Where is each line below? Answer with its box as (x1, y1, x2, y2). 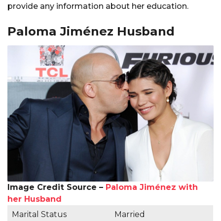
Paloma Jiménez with (106, 182, 198, 192)
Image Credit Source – (7, 182, 106, 192)
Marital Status (12, 209, 67, 219)
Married (114, 209, 145, 219)
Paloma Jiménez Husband (7, 23, 175, 38)
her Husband (7, 194, 62, 204)
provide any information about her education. (7, 1, 188, 11)
